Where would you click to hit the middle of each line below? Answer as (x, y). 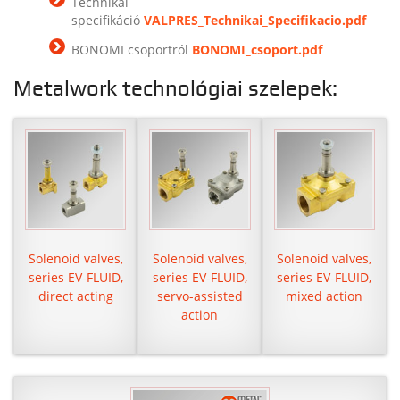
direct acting (75, 296)
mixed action (325, 296)
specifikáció (108, 20)
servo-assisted (200, 296)
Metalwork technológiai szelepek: (175, 89)
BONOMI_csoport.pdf (257, 49)
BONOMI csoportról (132, 49)
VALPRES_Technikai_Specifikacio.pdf (255, 20)
